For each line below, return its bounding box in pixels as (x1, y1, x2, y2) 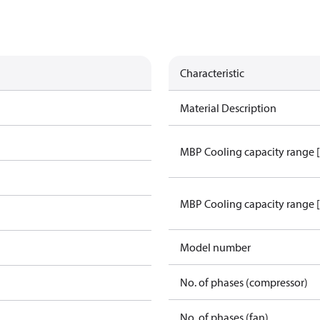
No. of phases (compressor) (180, 275, 308, 289)
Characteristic (180, 66, 244, 80)
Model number (180, 240, 251, 254)
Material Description (180, 101, 276, 115)
